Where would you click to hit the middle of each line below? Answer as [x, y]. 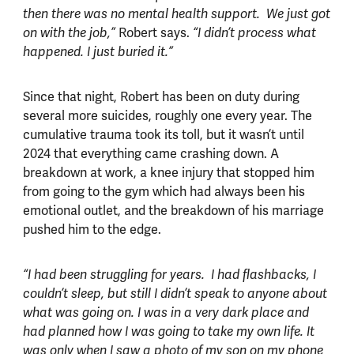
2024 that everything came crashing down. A [151, 154]
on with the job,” [70, 33]
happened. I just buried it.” [98, 52]
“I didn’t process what [252, 33]
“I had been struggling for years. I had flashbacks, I [169, 275]
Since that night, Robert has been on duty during [161, 97]
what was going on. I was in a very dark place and [166, 313]
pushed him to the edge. [92, 230]
